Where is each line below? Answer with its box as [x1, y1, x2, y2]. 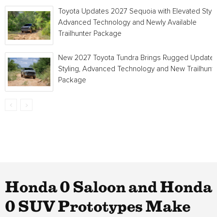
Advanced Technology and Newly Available [58, 19, 197, 26]
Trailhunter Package [58, 30, 122, 37]
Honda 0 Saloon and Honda [5, 181, 212, 195]
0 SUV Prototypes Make [5, 201, 190, 214]
